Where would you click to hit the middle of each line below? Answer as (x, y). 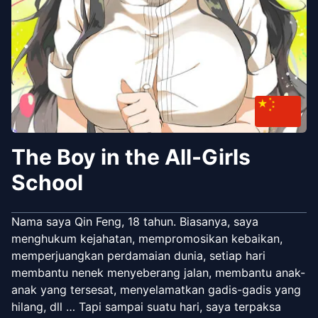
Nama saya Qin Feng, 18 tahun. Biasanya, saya (135, 221)
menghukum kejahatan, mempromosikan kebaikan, (147, 238)
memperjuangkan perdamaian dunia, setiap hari (138, 255)
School (47, 182)
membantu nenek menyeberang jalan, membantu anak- (158, 272)
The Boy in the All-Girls (131, 157)
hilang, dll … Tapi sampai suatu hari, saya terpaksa (146, 306)
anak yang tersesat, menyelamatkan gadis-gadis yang (156, 289)
